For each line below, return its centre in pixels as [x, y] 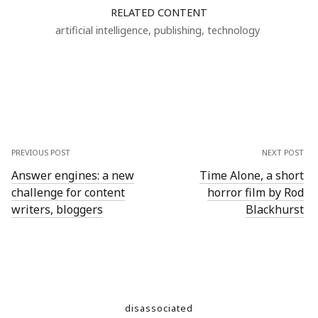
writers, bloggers [57, 209]
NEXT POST [283, 152]
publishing [177, 30]
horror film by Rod [255, 192]
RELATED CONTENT [159, 12]
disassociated [159, 308]
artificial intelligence [102, 30]
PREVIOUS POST [41, 152]
